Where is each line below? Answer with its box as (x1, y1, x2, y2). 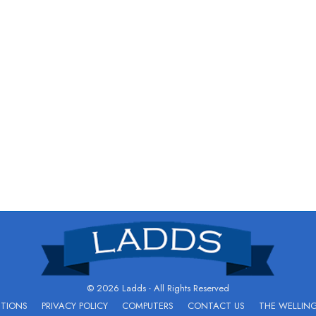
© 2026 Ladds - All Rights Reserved (87, 281, 229, 296)
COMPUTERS (122, 299, 174, 313)
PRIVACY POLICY (42, 299, 108, 313)
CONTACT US (188, 299, 245, 313)
